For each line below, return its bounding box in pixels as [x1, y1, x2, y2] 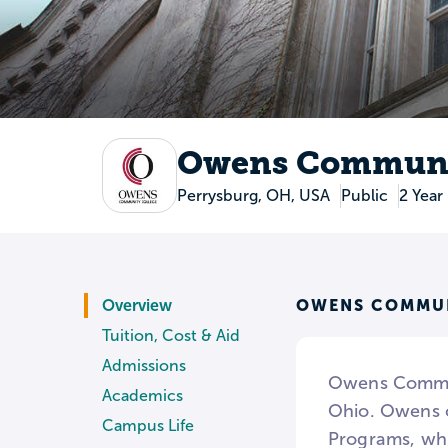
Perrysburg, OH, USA [176, 187, 330, 205]
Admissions [102, 357, 186, 375]
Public [340, 187, 388, 205]
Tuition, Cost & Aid [102, 327, 240, 345]
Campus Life [102, 417, 194, 435]
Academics [102, 387, 183, 405]
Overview [102, 297, 172, 315]
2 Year [398, 187, 443, 205]
